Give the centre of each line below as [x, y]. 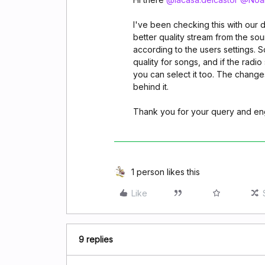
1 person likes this [166, 172]
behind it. [151, 87]
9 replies [96, 239]
